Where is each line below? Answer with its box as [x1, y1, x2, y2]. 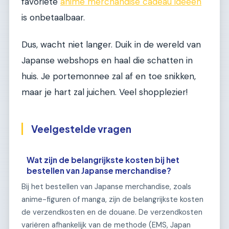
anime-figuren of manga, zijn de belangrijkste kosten [21, 194, 203, 204]
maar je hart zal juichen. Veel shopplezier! [21, 86, 188, 98]
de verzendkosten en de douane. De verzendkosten [21, 207, 202, 217]
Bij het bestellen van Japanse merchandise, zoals [21, 181, 191, 192]
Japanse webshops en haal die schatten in [21, 55, 193, 66]
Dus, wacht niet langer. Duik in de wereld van [21, 39, 201, 51]
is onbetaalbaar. [21, 11, 85, 23]
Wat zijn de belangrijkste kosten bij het [27, 154, 180, 165]
